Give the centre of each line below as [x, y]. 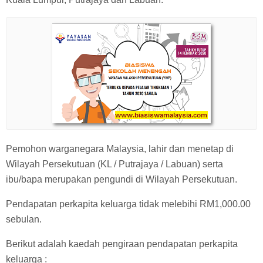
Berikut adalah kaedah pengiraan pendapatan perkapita [122, 244]
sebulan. [24, 219]
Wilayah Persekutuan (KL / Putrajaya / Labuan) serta [114, 164]
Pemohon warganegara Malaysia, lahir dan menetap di [120, 149]
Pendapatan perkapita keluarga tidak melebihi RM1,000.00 [128, 204]
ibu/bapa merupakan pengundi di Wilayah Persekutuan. [122, 179]
